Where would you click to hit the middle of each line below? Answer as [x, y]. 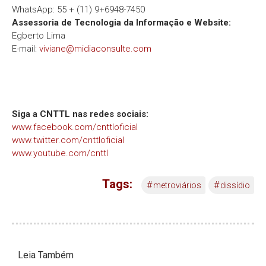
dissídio [235, 186]
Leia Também [46, 255]
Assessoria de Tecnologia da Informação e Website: [121, 23]
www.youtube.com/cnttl [60, 153]
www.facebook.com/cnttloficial [75, 127]
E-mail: [26, 49]
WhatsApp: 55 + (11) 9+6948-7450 [78, 10]
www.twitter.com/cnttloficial [68, 140]
